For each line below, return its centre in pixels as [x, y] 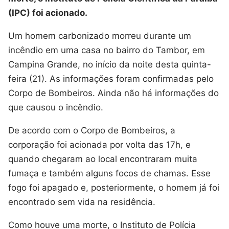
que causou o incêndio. [56, 107]
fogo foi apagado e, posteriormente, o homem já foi [114, 187]
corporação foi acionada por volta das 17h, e [99, 144]
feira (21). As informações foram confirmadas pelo [111, 78]
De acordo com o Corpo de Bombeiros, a [92, 130]
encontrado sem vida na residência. [82, 202]
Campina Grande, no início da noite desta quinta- [110, 64]
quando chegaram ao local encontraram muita [103, 159]
